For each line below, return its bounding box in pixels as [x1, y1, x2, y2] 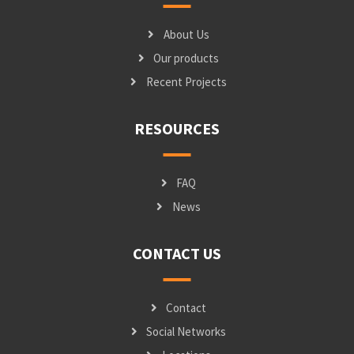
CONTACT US [133, 243, 221, 264]
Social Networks [146, 324, 226, 340]
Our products [153, 51, 219, 66]
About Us [163, 27, 209, 43]
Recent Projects [145, 74, 227, 90]
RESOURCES [134, 119, 220, 139]
